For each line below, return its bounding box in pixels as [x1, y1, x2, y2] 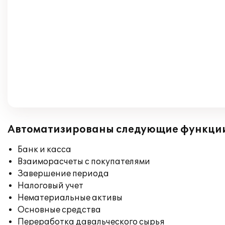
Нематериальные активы [18, 193, 123, 203]
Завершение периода [18, 169, 109, 179]
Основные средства [18, 205, 101, 215]
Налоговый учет [18, 181, 83, 191]
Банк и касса [18, 145, 71, 155]
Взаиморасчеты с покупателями [18, 157, 150, 167]
